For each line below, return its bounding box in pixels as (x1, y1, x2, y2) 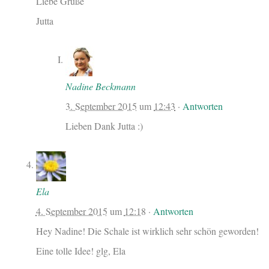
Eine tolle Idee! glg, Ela (35, 244, 125, 257)
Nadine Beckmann (65, 79, 136, 92)
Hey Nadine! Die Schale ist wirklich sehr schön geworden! (35, 224, 259, 237)
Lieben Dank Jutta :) (65, 119, 144, 132)
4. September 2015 (35, 204, 107, 217)
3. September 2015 (65, 99, 138, 112)
